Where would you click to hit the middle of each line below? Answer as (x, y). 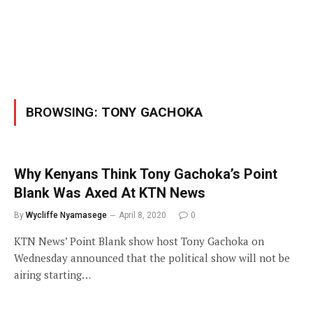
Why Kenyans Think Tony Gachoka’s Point (146, 174)
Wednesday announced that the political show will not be (152, 258)
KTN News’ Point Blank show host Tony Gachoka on (139, 241)
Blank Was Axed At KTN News (110, 193)
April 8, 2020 (143, 215)
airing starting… (52, 275)
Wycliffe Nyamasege (66, 215)
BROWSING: (64, 112)
